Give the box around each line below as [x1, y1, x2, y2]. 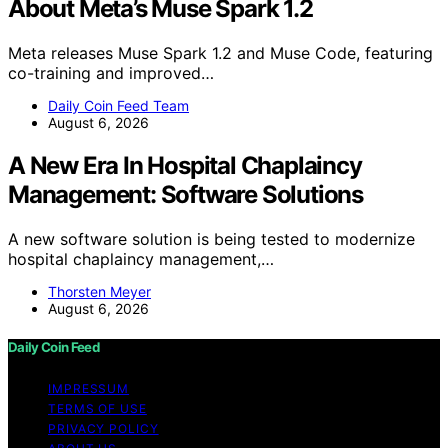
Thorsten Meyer [48, 282, 151, 300]
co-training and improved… [8, 63, 214, 83]
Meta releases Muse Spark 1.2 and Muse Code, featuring [8, 43, 433, 63]
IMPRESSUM [48, 381, 130, 397]
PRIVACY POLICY [48, 421, 159, 437]
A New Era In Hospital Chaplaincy [8, 150, 362, 180]
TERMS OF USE [48, 401, 147, 417]
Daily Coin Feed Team [48, 97, 189, 114]
